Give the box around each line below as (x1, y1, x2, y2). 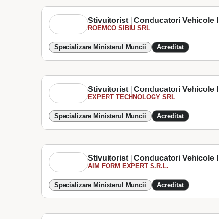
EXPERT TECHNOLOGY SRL (88, 93, 175, 101)
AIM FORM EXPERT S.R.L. (88, 162, 169, 170)
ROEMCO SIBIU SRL (88, 24, 151, 32)
